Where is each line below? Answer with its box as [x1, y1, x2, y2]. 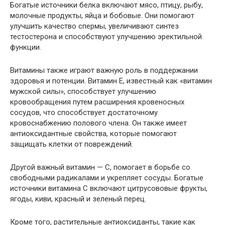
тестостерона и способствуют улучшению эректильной [10, 32, 202, 42]
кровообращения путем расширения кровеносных [10, 97, 184, 107]
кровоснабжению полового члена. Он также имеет [10, 119, 187, 128]
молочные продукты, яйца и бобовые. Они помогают [10, 11, 194, 21]
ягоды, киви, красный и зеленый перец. [10, 194, 146, 204]
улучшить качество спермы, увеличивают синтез [10, 22, 179, 31]
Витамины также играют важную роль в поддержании [10, 66, 198, 75]
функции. [10, 43, 41, 52]
